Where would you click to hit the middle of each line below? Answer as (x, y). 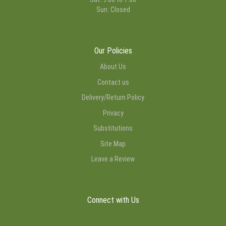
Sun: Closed (113, 10)
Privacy (113, 113)
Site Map (113, 144)
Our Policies (113, 50)
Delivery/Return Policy (113, 98)
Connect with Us (113, 200)
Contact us (113, 82)
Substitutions (113, 128)
